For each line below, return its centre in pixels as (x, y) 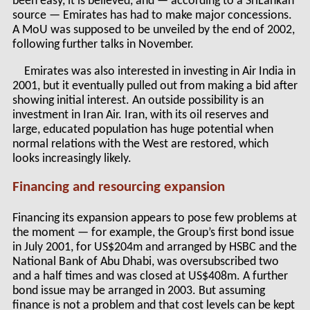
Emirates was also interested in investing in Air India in (160, 72)
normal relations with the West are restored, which (140, 145)
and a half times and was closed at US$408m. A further (150, 276)
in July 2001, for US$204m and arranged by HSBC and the (154, 247)
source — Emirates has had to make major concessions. (152, 16)
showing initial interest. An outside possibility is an (138, 101)
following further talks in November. (103, 45)
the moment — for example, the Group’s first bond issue (153, 232)
